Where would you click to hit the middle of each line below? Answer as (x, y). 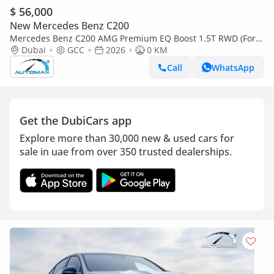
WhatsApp (233, 67)
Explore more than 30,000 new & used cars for (127, 138)
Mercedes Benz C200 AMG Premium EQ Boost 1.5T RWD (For (133, 38)
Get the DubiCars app (76, 120)
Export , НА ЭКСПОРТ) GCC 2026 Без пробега (102, 50)
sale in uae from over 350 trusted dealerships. (126, 152)
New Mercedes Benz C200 (69, 26)
